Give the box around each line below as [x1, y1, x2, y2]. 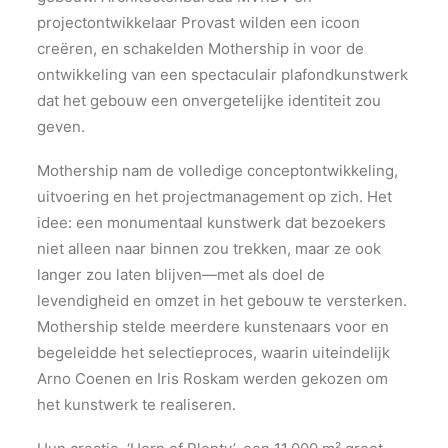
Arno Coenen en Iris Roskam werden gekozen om [37, 369, 388, 388]
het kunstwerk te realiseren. [37, 395, 236, 414]
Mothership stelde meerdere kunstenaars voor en [37, 317, 389, 336]
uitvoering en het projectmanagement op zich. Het [37, 187, 392, 206]
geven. [37, 117, 85, 136]
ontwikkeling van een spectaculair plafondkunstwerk [37, 65, 408, 84]
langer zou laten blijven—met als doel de [37, 265, 325, 284]
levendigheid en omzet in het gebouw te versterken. [37, 291, 407, 310]
